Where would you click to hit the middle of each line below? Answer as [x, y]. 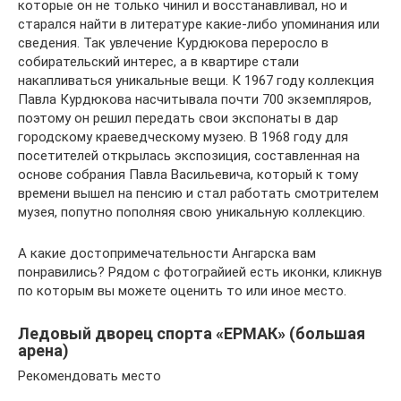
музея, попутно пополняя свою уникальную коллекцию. [192, 212]
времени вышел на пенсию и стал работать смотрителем [198, 193]
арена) [43, 350]
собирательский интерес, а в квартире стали [158, 61]
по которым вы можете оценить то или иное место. [182, 290]
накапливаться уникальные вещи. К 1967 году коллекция [196, 80]
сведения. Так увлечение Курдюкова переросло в [173, 43]
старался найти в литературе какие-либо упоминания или [199, 24]
